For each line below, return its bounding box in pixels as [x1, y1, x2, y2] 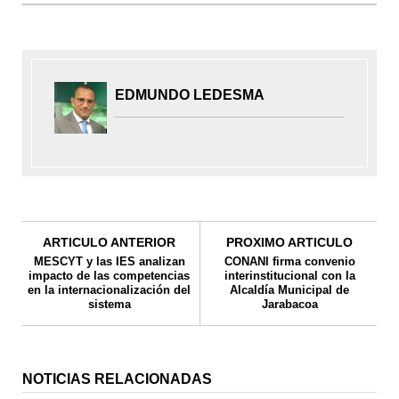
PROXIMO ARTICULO [226, 234, 354, 249]
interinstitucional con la [224, 268, 355, 282]
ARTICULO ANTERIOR [43, 234, 175, 249]
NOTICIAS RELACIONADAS [22, 370, 212, 387]
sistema [87, 297, 131, 311]
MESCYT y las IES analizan [33, 254, 185, 268]
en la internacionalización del [28, 282, 191, 297]
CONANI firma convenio [224, 254, 355, 268]
